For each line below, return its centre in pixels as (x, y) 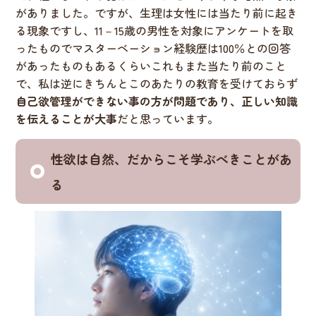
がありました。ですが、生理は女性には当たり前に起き (157, 13)
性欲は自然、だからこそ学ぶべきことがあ (172, 159)
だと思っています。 (168, 119)
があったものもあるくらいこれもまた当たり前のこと (151, 66)
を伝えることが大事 (67, 119)
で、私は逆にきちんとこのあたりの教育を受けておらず (157, 84)
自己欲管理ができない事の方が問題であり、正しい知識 (157, 101)
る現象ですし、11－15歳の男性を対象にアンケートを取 (155, 31)
